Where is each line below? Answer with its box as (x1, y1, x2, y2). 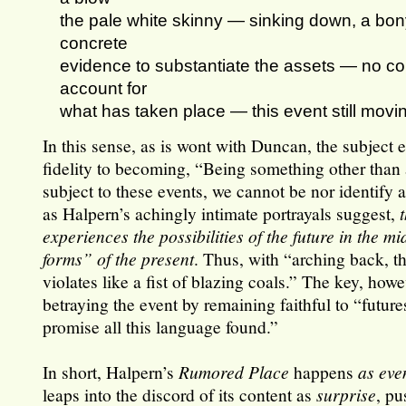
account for (60, 78, 148, 99)
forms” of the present (43, 246, 195, 271)
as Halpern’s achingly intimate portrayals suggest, (43, 201, 401, 226)
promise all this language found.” (43, 314, 279, 339)
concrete (60, 33, 129, 53)
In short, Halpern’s (43, 360, 179, 384)
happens (289, 360, 359, 384)
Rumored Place (179, 360, 290, 384)
